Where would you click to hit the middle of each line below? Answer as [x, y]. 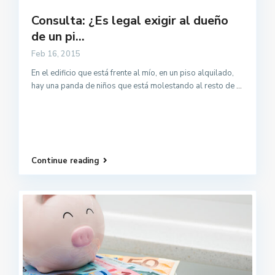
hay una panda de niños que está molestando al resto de [134, 86]
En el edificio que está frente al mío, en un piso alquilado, [133, 73]
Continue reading [66, 161]
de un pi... [58, 37]
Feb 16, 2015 [56, 54]
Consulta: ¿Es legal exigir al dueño [130, 21]
